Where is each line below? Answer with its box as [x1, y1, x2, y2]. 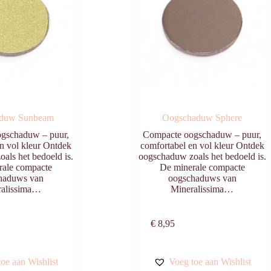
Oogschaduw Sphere [162, 113, 243, 123]
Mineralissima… [171, 184, 234, 195]
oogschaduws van [168, 173, 237, 184]
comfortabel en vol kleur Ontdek [140, 140, 264, 151]
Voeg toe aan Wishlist [168, 256, 251, 267]
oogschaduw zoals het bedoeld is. [138, 151, 266, 162]
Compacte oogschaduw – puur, [143, 129, 262, 140]
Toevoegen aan [15, 211, 83, 224]
